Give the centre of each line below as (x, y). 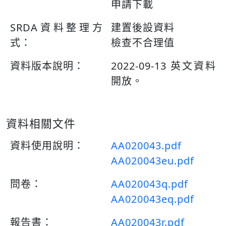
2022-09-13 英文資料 (163, 66)
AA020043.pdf (146, 146)
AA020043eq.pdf (153, 199)
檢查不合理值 (143, 43)
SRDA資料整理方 (56, 27)
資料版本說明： (47, 66)
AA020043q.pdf (150, 184)
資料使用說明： (47, 146)
